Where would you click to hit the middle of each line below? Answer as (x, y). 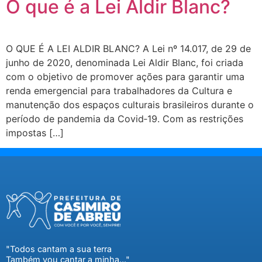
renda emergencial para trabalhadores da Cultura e (119, 90)
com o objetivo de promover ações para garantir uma (125, 76)
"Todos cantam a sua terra (59, 249)
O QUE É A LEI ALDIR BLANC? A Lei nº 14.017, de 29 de (128, 48)
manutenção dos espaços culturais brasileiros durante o (130, 104)
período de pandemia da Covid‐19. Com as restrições (125, 118)
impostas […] (35, 132)
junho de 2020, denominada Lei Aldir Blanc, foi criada (125, 62)
